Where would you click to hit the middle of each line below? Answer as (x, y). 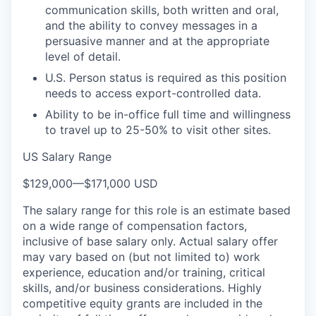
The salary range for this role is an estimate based (157, 210)
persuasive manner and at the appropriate (157, 41)
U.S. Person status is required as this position (166, 78)
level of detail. (83, 56)
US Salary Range (67, 157)
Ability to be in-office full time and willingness (168, 114)
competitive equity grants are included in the (142, 303)
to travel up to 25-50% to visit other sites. (158, 130)
